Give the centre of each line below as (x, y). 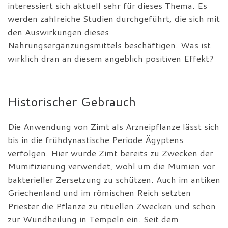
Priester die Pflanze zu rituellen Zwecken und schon (112, 206)
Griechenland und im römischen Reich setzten (99, 192)
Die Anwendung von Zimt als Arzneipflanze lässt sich (113, 126)
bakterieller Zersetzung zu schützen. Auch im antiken (114, 179)
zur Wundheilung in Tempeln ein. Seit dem (93, 219)
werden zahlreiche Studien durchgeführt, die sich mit (114, 19)
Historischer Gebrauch (72, 101)
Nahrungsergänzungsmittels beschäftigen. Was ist (109, 45)
